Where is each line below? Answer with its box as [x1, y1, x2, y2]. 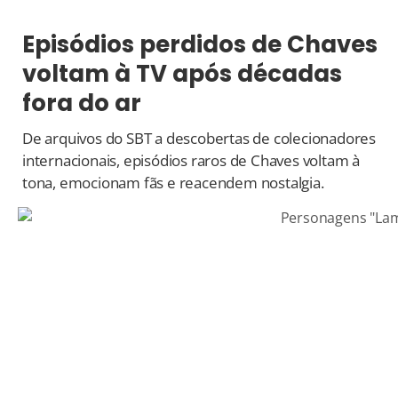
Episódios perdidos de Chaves [22, 28, 378, 61]
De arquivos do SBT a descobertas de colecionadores [22, 128, 376, 149]
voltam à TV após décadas [22, 58, 342, 91]
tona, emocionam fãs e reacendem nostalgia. [22, 172, 324, 194]
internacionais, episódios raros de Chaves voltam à [22, 150, 360, 171]
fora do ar [22, 87, 141, 120]
